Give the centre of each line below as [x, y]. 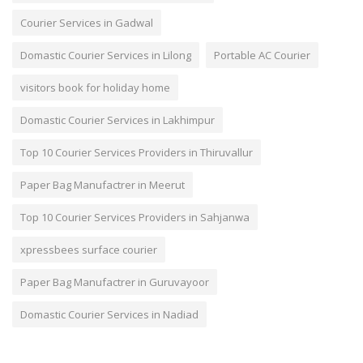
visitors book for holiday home [95, 87]
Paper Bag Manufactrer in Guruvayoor [115, 282]
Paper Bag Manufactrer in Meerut [102, 184]
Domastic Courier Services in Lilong [106, 55]
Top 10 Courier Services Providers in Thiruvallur [137, 152]
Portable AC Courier [262, 55]
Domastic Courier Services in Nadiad [109, 314]
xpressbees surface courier [89, 249]
